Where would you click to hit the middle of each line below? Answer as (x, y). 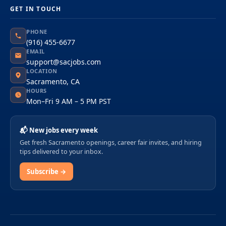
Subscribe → (46, 172)
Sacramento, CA (53, 81)
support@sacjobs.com (64, 62)
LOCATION (42, 71)
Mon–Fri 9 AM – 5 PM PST (69, 101)
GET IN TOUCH (36, 9)
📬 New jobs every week (59, 130)
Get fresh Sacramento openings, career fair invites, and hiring (111, 143)
